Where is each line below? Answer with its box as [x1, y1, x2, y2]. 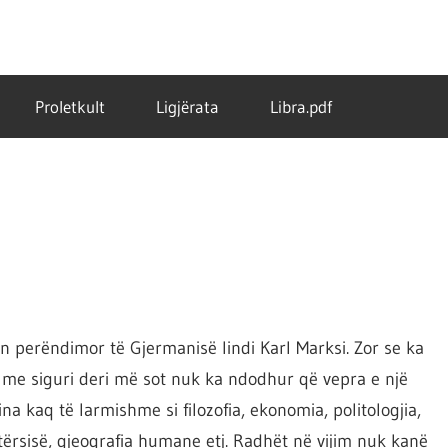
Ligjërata [156, 96, 219, 118]
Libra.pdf [270, 96, 332, 118]
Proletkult [35, 96, 105, 118]
